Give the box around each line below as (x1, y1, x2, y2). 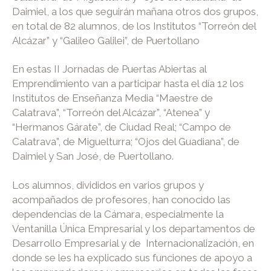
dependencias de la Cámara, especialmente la (12, 208, 224, 221)
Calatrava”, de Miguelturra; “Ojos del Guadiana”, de (12, 135, 240, 148)
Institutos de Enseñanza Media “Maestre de (12, 92, 213, 105)
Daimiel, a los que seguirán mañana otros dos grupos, (12, 5, 258, 18)
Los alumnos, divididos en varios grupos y (12, 179, 204, 192)
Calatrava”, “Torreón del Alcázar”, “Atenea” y (12, 106, 210, 119)
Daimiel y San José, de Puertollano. (12, 150, 174, 163)
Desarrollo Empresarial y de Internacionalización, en (12, 237, 254, 250)
